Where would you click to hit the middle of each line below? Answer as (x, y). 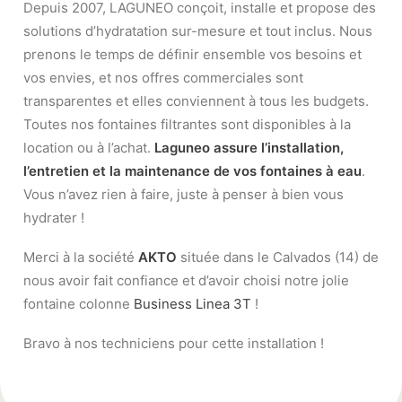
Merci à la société (81, 257)
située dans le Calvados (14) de (280, 257)
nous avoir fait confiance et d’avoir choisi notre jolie (186, 280)
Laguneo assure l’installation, (249, 148)
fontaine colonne (77, 304)
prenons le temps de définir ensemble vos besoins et (192, 54)
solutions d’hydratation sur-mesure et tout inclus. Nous (198, 31)
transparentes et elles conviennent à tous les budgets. (196, 101)
